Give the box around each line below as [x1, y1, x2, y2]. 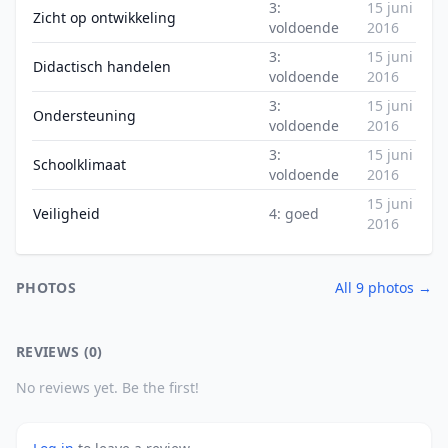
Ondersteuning [33, 106, 136, 125]
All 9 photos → [335, 278, 432, 297]
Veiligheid [33, 204, 100, 223]
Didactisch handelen [33, 57, 171, 76]
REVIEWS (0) [16, 342, 103, 361]
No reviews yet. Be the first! [16, 378, 199, 397]
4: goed [269, 204, 319, 223]
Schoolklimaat [33, 155, 126, 174]
